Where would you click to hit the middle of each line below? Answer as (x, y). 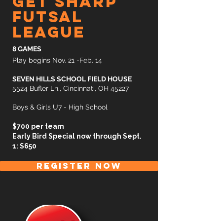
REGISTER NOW (79, 166)
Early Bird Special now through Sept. (77, 136)
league (49, 32)
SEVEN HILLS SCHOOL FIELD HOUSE (72, 79)
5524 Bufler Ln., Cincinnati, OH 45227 (71, 88)
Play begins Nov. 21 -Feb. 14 (57, 60)
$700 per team (38, 126)
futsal (48, 17)
